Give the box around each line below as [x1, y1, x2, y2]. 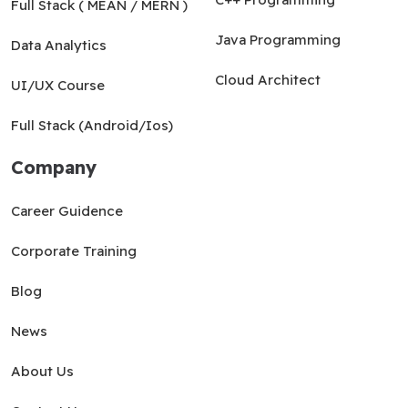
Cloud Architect [215, 70, 321, 88]
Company [11, 155, 97, 178]
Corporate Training [11, 241, 137, 260]
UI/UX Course [11, 76, 105, 94]
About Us [11, 362, 74, 380]
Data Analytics [11, 36, 107, 54]
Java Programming [215, 30, 341, 48]
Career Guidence [11, 201, 123, 219]
